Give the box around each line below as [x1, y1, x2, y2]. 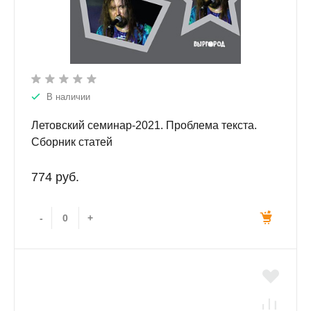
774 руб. [31, 170, 79, 185]
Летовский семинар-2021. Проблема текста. [31, 119, 257, 132]
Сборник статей [31, 136, 112, 149]
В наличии [47, 92, 90, 103]
